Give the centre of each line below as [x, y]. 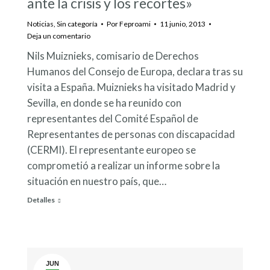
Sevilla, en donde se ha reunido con [104, 103]
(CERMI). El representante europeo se [111, 150]
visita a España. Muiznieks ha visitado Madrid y [131, 87]
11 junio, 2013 [183, 24]
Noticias [40, 24]
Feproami [135, 24]
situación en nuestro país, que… [97, 181]
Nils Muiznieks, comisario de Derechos [113, 56]
